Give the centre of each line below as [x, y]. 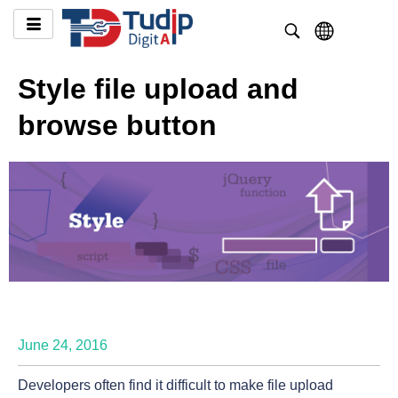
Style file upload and [158, 89]
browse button [117, 125]
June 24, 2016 [63, 346]
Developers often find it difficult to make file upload [175, 386]
